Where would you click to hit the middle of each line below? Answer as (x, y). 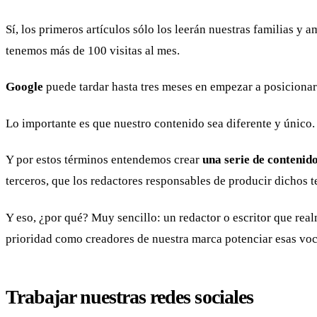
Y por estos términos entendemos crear (104, 160)
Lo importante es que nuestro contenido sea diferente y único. (160, 123)
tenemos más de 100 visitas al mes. (93, 50)
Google (24, 87)
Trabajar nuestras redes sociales (129, 297)
